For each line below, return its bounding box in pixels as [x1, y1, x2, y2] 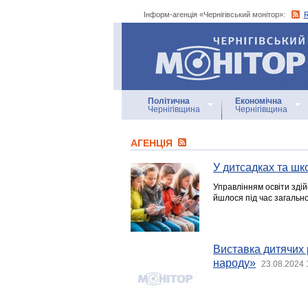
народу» [213, 257, 256, 269]
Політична [148, 96, 190, 106]
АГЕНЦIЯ [131, 137, 175, 148]
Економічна [235, 96, 282, 106]
